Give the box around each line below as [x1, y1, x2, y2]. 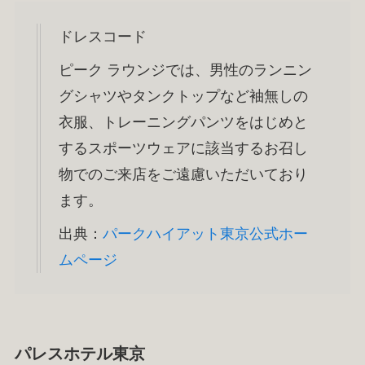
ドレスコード [58, 28, 147, 45]
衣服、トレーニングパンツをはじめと [58, 113, 308, 130]
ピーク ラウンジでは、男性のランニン [58, 61, 312, 78]
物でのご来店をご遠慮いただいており [58, 165, 308, 182]
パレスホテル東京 [14, 344, 145, 363]
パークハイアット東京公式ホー [102, 225, 308, 242]
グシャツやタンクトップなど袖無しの [58, 87, 308, 104]
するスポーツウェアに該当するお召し [58, 139, 308, 156]
